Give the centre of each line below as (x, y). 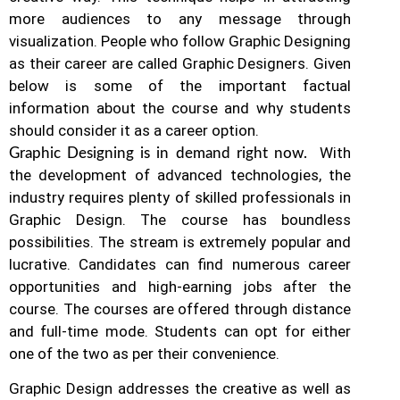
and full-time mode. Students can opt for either (180, 331)
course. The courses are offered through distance (180, 308)
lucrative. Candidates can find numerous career (180, 264)
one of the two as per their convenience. (146, 353)
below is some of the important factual (180, 85)
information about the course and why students (180, 108)
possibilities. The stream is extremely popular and (180, 242)
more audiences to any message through (180, 18)
